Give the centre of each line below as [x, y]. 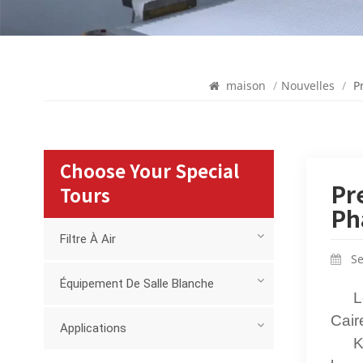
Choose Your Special [149, 172]
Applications [93, 329]
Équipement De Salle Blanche [137, 284]
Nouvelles [307, 86]
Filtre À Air [88, 239]
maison [246, 86]
